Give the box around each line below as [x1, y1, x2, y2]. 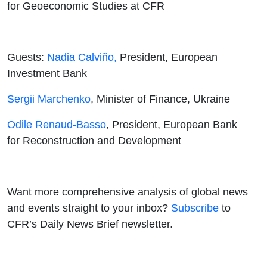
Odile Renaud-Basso [7, 117, 106, 131]
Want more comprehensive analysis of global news [7, 185, 248, 198]
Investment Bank [7, 66, 87, 79]
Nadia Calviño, [47, 50, 117, 63]
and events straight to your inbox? [7, 201, 171, 214]
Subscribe [171, 201, 219, 214]
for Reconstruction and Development [7, 133, 181, 147]
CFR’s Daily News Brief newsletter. [7, 217, 173, 230]
